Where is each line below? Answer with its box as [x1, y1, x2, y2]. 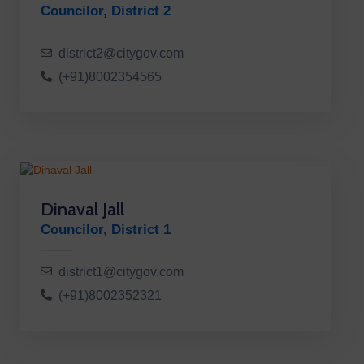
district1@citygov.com [58, 264, 184, 279]
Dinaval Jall [41, 197, 124, 220]
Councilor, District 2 [41, 2, 171, 19]
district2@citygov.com [58, 45, 184, 60]
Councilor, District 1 [41, 221, 171, 237]
